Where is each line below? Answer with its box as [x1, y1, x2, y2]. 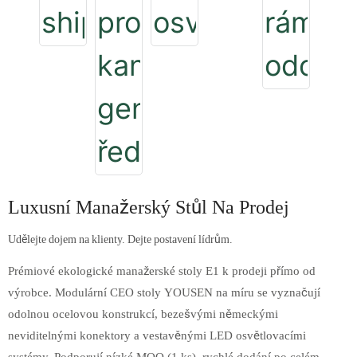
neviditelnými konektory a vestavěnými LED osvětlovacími [8, 328, 306, 343]
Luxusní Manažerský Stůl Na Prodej [8, 196, 289, 219]
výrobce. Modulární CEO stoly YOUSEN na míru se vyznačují [8, 285, 320, 300]
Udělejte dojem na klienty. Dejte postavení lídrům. [8, 233, 233, 246]
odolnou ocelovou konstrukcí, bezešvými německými [8, 307, 278, 322]
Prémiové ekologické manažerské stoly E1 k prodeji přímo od [8, 264, 316, 279]
